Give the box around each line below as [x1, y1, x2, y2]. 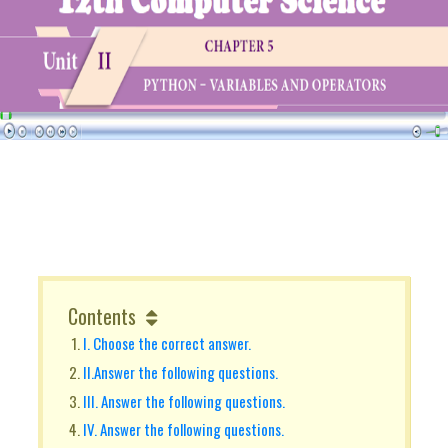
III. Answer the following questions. [83, 389, 285, 412]
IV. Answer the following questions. [83, 418, 284, 441]
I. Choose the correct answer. [83, 332, 251, 354]
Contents [68, 301, 136, 331]
